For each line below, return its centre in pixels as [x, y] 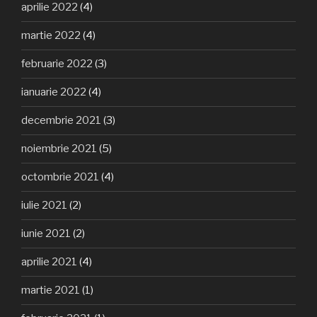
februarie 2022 [57, 64]
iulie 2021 [44, 206]
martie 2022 [51, 36]
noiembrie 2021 [59, 149]
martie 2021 [51, 290]
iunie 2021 [46, 234]
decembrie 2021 [61, 121]
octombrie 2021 [60, 177]
